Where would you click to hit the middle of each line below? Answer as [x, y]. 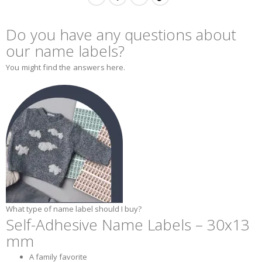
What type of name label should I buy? [74, 209]
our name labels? [65, 51]
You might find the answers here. [66, 67]
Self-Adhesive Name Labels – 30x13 [128, 224]
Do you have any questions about [121, 35]
